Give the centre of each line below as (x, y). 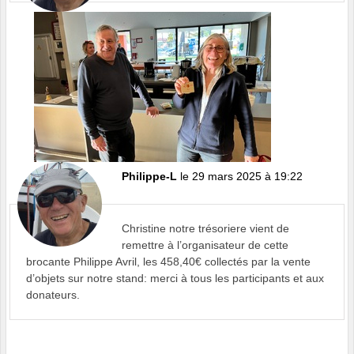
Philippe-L (149, 176)
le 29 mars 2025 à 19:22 (241, 176)
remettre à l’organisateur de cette (205, 245)
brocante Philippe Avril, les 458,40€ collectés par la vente (168, 261)
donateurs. (53, 294)
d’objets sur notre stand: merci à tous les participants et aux (175, 278)
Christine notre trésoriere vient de (205, 228)
